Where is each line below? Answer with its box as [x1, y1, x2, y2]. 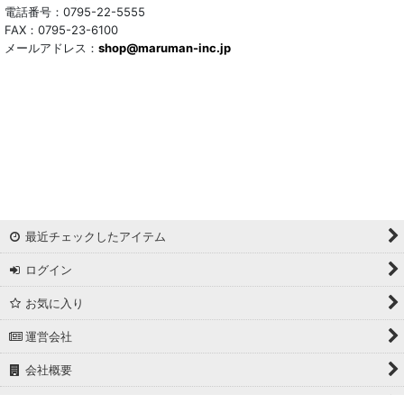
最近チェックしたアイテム [25, 229, 166, 243]
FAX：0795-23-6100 [5, 23, 118, 38]
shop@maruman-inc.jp [98, 41, 231, 56]
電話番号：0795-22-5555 [5, 5, 145, 20]
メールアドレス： [5, 41, 98, 56]
